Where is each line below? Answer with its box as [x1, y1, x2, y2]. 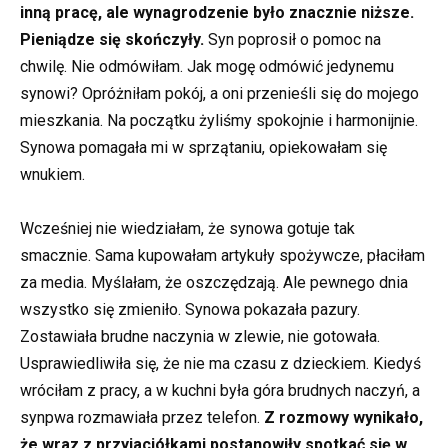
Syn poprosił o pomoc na [204, 30, 381, 50]
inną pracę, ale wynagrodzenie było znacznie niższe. [20, 3, 414, 23]
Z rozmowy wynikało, [264, 408, 423, 428]
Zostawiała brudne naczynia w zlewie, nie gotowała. [20, 327, 380, 347]
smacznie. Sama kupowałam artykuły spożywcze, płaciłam [20, 246, 425, 266]
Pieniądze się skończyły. [20, 30, 204, 50]
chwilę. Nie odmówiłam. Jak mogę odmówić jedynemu [20, 57, 394, 77]
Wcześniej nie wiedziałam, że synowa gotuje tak [20, 219, 355, 239]
